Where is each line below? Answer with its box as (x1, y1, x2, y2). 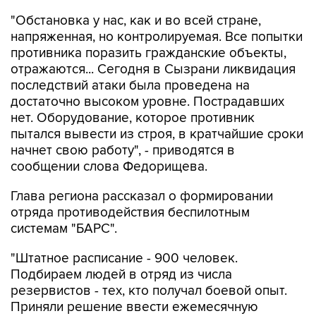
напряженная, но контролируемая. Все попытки (11, 29, 303, 45)
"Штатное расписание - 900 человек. (11, 250, 238, 267)
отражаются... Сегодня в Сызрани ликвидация (11, 61, 296, 78)
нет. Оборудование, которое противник (11, 110, 255, 126)
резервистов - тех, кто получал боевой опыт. (11, 283, 287, 299)
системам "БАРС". (11, 221, 117, 237)
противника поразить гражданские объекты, (11, 45, 286, 61)
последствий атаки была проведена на (11, 78, 250, 94)
